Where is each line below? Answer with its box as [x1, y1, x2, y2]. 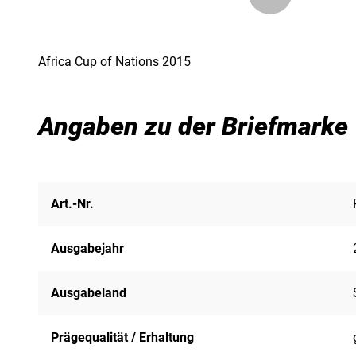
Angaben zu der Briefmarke [38, 110, 348, 141]
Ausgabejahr [51, 240, 124, 256]
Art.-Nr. [51, 195, 94, 211]
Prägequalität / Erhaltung [51, 329, 194, 345]
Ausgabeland [51, 284, 126, 300]
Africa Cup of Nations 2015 [38, 53, 191, 69]
